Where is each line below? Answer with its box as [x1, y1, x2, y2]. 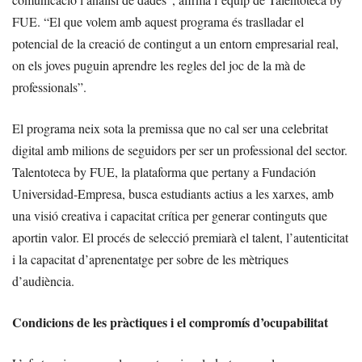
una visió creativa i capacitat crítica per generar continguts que [12, 206, 327, 224]
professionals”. [12, 78, 86, 95]
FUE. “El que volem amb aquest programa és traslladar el [12, 12, 304, 30]
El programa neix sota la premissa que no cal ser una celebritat [12, 119, 328, 137]
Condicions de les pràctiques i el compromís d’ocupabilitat [12, 312, 328, 331]
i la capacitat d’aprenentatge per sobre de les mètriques [12, 250, 288, 267]
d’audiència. [12, 271, 74, 289]
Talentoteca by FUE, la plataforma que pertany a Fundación [12, 162, 316, 180]
